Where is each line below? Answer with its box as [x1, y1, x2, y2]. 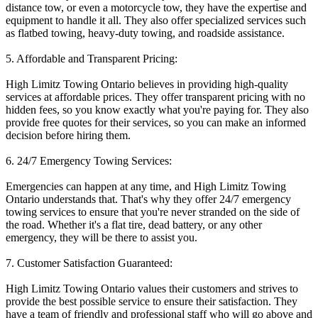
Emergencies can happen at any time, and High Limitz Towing [6, 180, 286, 192]
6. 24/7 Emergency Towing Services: [6, 154, 172, 167]
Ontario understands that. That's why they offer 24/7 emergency [6, 192, 291, 205]
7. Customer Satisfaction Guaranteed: [6, 256, 172, 269]
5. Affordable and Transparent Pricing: [6, 52, 177, 65]
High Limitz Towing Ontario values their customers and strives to [6, 282, 298, 295]
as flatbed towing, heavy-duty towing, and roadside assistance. [6, 26, 285, 39]
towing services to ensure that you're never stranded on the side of [6, 205, 300, 218]
